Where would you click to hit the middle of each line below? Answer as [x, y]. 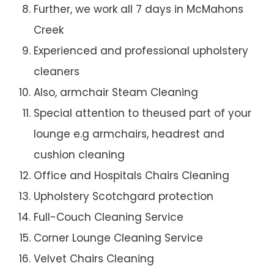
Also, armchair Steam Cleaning [116, 93]
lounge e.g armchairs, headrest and [129, 134]
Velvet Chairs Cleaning [94, 259]
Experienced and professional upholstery [141, 51]
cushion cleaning [79, 155]
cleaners [57, 72]
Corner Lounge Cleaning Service [118, 238]
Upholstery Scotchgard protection [124, 197]
